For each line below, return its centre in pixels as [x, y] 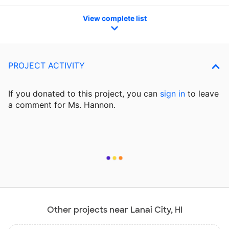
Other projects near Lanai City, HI [114, 210]
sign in [173, 94]
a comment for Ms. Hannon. [62, 105]
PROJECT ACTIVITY [47, 66]
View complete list [114, 18]
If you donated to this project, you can [84, 94]
